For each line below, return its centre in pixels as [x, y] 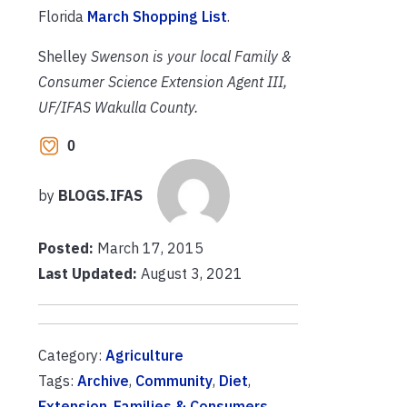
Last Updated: [88, 273]
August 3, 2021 [190, 273]
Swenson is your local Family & [189, 56]
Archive [103, 381]
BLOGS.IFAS [100, 196]
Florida [63, 16]
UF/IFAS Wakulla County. [118, 107]
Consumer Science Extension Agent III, [163, 81]
